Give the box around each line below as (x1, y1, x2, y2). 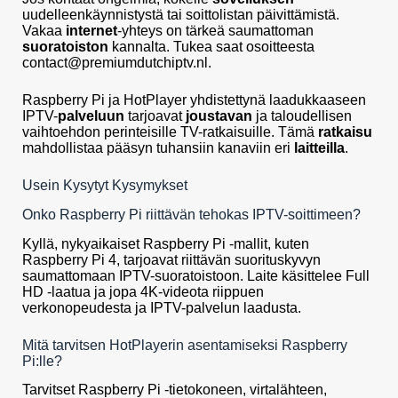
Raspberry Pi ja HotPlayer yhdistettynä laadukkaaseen (22, 92, 366, 108)
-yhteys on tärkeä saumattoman (117, 23, 314, 39)
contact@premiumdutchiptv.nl (22, 55, 208, 71)
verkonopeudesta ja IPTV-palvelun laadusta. (22, 299, 301, 315)
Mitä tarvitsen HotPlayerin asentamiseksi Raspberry (22, 337, 347, 353)
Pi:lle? (22, 353, 62, 369)
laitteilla (294, 140, 345, 156)
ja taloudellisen (252, 108, 352, 124)
